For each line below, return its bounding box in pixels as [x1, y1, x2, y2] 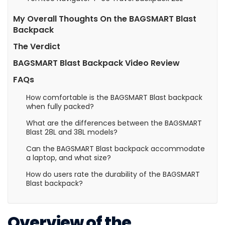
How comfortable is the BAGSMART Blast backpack [26, 92, 203, 102]
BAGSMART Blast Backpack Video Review [13, 57, 180, 69]
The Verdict [13, 40, 60, 52]
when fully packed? [26, 101, 94, 111]
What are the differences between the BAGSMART [26, 118, 202, 128]
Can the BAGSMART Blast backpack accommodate [26, 143, 205, 154]
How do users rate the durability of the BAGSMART [26, 169, 200, 179]
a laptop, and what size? [26, 152, 111, 163]
